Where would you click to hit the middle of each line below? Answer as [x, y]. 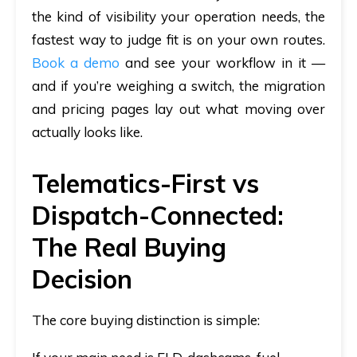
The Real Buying [129, 247]
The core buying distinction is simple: [146, 320]
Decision [82, 279]
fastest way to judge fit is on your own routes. [178, 40]
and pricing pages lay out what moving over [178, 109]
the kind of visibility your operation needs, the [178, 17]
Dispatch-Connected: [158, 216]
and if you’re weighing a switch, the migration [178, 86]
